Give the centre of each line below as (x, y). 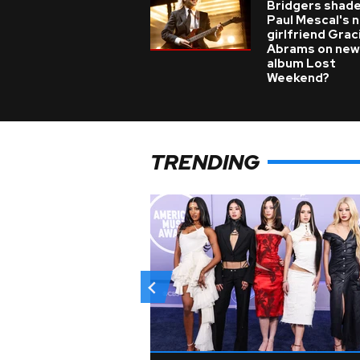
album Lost (301, 63)
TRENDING (205, 162)
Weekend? (298, 78)
